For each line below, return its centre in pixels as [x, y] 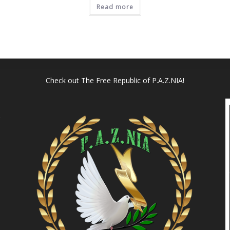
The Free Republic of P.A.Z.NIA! [132, 81]
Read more [115, 7]
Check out [63, 81]
